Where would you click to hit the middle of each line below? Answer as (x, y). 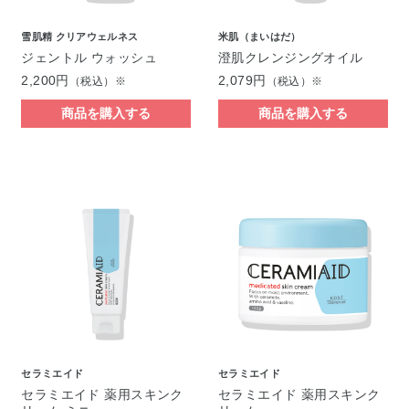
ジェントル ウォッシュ (89, 57)
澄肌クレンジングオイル (290, 57)
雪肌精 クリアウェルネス (80, 36)
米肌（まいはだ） (259, 36)
